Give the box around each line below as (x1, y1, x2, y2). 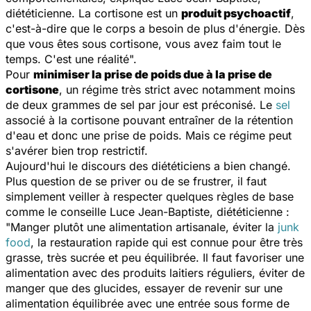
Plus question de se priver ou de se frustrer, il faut (6, 174, 267, 188)
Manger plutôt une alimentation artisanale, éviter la (10, 219, 278, 234)
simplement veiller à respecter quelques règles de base (6, 189, 294, 203)
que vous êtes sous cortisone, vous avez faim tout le (6, 36, 281, 51)
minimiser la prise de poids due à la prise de (33, 67, 272, 81)
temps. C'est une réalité (6, 51, 129, 66)
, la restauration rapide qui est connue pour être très (31, 235, 303, 249)
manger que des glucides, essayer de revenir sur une (6, 280, 283, 295)
